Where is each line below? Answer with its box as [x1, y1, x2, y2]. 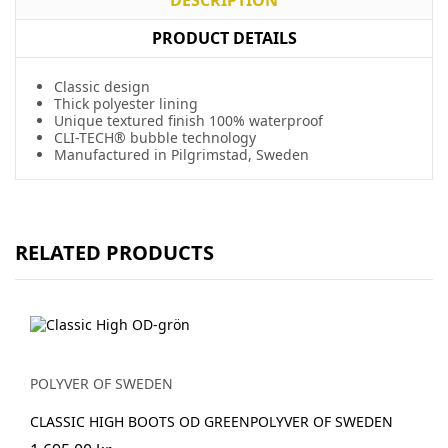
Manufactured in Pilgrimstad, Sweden [54, 144, 309, 164]
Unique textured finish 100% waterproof [54, 110, 323, 130]
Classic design [54, 76, 150, 96]
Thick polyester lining [54, 93, 198, 113]
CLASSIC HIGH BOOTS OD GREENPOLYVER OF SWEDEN [30, 411, 393, 431]
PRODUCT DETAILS [151, 26, 297, 49]
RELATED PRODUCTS [15, 238, 214, 266]
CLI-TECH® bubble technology [54, 127, 256, 147]
